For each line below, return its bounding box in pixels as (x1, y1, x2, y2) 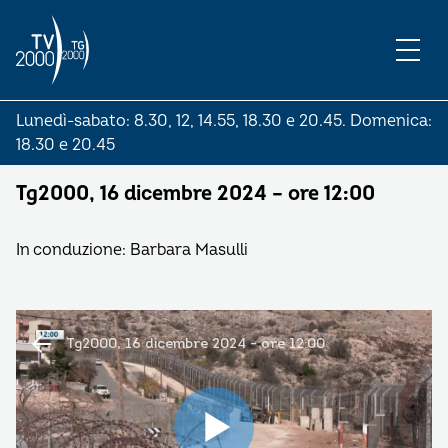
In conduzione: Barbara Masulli (16, 240, 248, 260)
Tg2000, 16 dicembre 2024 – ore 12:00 (16, 181, 375, 206)
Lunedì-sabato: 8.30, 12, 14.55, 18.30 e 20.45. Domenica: (16, 111, 432, 131)
